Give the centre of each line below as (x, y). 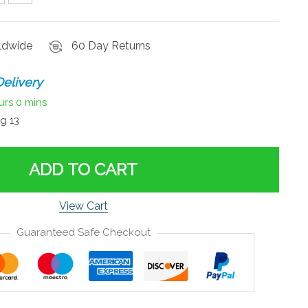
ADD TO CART (83, 169)
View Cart (83, 206)
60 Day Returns (111, 46)
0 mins (31, 103)
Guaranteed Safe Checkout (83, 232)
